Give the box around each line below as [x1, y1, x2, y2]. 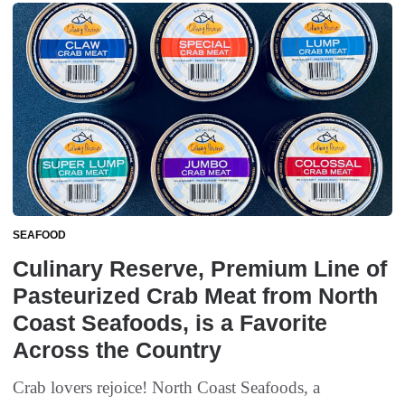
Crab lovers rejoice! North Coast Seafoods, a [13, 378, 320, 398]
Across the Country [13, 337, 221, 363]
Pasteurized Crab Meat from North [13, 283, 378, 309]
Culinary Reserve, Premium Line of [13, 256, 387, 282]
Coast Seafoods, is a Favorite [13, 310, 327, 336]
